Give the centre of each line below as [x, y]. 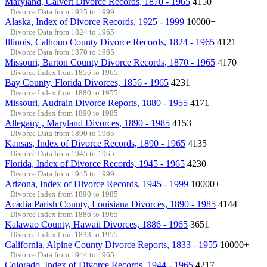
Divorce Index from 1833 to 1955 [64, 234]
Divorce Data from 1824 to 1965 [62, 32]
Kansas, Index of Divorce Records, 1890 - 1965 [95, 143]
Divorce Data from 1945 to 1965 [62, 153]
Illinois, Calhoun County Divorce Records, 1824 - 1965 [110, 42]
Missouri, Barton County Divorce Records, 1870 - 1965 [110, 62]
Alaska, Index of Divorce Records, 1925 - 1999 [94, 21]
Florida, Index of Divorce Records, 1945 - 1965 [95, 163]
